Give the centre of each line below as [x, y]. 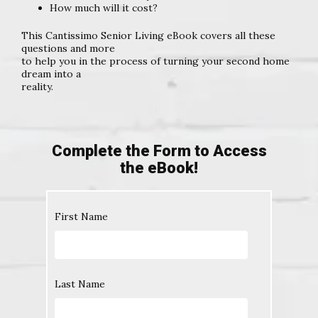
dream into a [51, 73]
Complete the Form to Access [159, 150]
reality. [37, 86]
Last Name [80, 284]
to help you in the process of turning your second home [155, 61]
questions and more [68, 48]
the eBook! [159, 168]
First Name [81, 217]
